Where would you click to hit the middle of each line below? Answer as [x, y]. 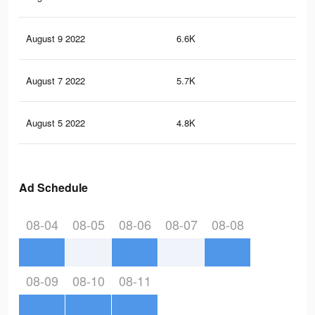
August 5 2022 [56, 123]
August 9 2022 [56, 39]
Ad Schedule [53, 188]
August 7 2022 [56, 81]
